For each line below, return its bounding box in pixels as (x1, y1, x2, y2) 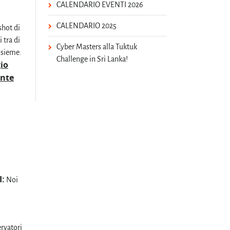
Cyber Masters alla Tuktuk (56, 42, 138, 51)
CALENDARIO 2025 (56, 21, 117, 30)
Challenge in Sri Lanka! (56, 54, 128, 63)
